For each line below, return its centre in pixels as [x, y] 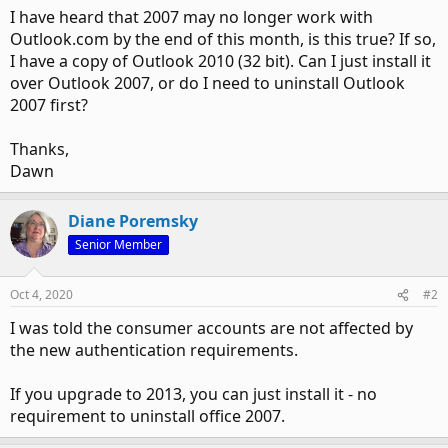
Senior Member [118, 244]
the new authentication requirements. [154, 350]
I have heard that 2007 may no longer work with [191, 17]
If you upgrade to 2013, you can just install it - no [193, 394]
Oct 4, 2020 [41, 294]
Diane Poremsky [133, 221]
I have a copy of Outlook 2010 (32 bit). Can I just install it [220, 61]
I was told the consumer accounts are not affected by [211, 328]
